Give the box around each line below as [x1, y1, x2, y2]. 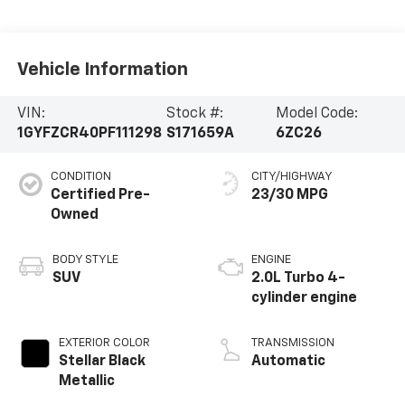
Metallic [58, 374, 115, 390]
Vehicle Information [16, 60, 188, 79]
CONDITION [50, 171, 111, 184]
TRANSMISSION [251, 337, 334, 350]
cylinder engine [251, 291, 357, 306]
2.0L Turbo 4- [251, 271, 345, 287]
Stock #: [166, 107, 224, 122]
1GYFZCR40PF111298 [16, 127, 162, 142]
